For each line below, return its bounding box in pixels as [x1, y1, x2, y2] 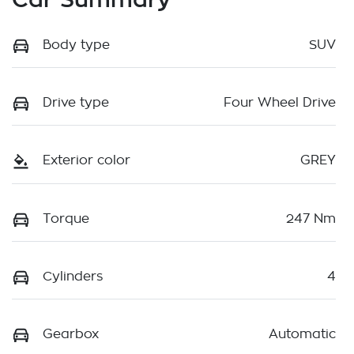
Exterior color [43, 154, 130, 168]
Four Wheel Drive [224, 96, 336, 110]
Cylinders [43, 269, 103, 283]
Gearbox [43, 327, 99, 341]
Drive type [43, 96, 109, 110]
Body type [43, 39, 110, 52]
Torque [43, 212, 89, 225]
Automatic [269, 327, 336, 341]
